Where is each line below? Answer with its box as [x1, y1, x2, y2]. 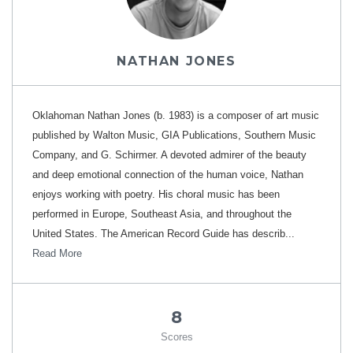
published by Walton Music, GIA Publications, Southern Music [32, 129, 316, 141]
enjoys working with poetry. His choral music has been [32, 188, 280, 200]
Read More [32, 247, 82, 259]
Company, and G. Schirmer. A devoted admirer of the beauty [32, 149, 307, 161]
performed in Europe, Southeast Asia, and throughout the [32, 208, 292, 220]
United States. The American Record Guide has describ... [32, 228, 295, 240]
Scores [160, 331, 193, 343]
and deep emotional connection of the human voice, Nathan [32, 169, 303, 180]
